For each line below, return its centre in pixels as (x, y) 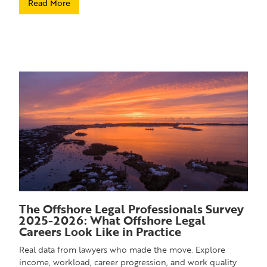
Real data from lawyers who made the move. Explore (122, 250)
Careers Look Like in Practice (100, 232)
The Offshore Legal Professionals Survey (132, 209)
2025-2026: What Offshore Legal (113, 220)
